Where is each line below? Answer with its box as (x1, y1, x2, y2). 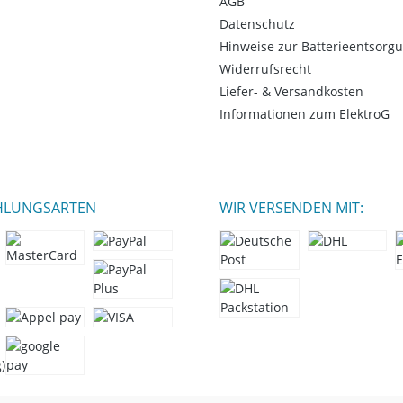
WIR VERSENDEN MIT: (219, 197, 363, 218)
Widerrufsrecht (219, 59, 311, 77)
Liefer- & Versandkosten (219, 82, 363, 100)
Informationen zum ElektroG (219, 104, 390, 122)
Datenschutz (219, 14, 295, 32)
